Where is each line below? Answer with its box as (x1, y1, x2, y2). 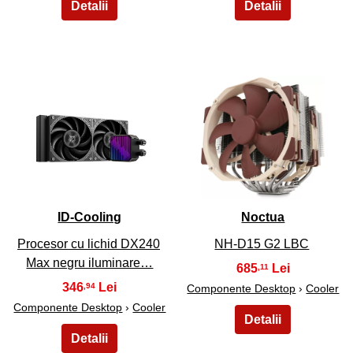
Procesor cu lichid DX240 (17, 236, 160, 251)
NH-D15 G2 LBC (214, 236, 310, 251)
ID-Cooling (58, 210, 122, 225)
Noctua (241, 210, 285, 225)
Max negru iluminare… (26, 255, 154, 269)
